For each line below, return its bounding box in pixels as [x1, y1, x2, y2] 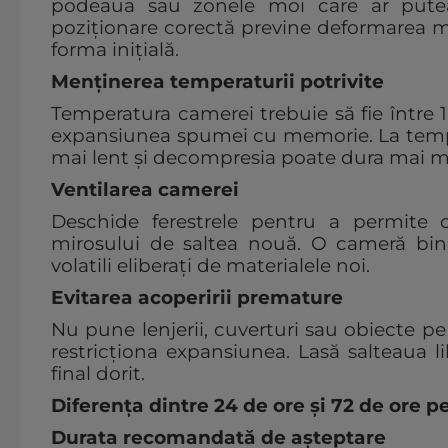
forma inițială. [51, 38, 179, 62]
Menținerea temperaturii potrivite [51, 70, 384, 94]
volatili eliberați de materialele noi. [51, 254, 370, 278]
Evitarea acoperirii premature [51, 286, 343, 310]
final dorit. [51, 362, 145, 386]
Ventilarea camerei [51, 178, 239, 202]
